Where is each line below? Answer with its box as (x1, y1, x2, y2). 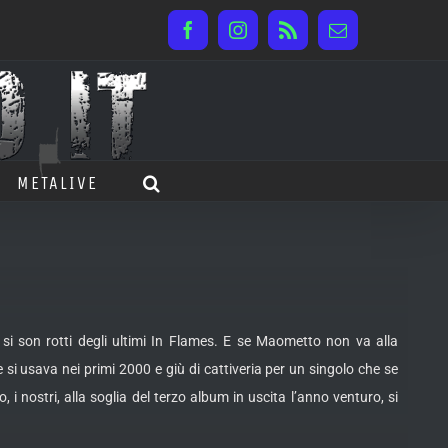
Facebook (186, 28, 257, 47)
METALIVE (17, 171, 98, 194)
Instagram (236, 28, 309, 47)
